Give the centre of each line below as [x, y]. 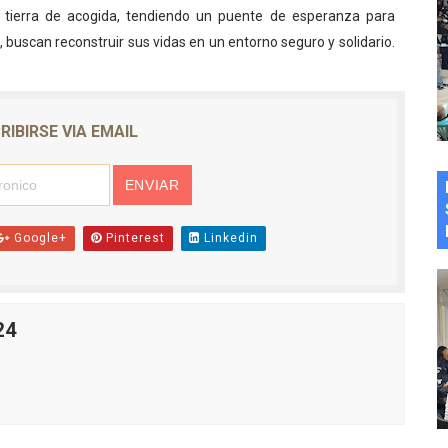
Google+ [38, 238]
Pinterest [133, 238]
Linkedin [228, 238]
